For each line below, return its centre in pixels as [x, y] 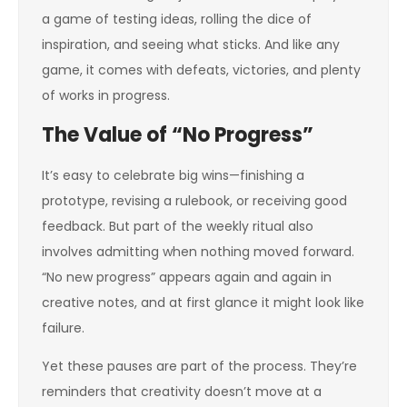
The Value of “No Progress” [178, 135]
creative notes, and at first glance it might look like [203, 303]
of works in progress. [106, 95]
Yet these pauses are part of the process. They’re [199, 366]
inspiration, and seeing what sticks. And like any [191, 45]
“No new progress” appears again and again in [187, 277]
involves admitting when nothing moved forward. [198, 252]
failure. [63, 328]
